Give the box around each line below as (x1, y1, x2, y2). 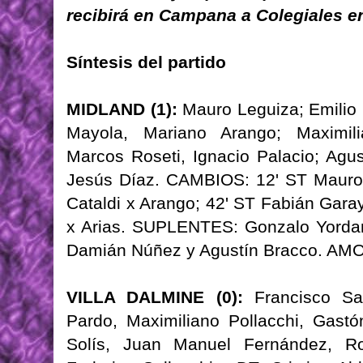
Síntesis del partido (66, 53, 226, 72)
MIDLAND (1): (66, 100, 177, 119)
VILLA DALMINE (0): (66, 288, 243, 307)
